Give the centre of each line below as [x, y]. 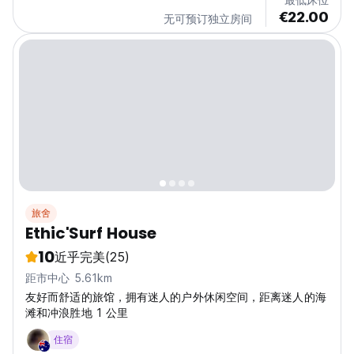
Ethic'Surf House [91, 233]
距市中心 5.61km [69, 278]
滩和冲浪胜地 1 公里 [77, 313]
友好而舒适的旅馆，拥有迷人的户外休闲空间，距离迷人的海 [176, 297]
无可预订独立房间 [208, 19]
